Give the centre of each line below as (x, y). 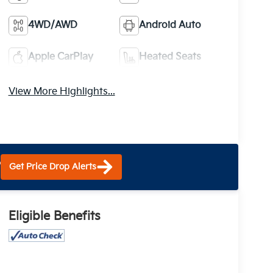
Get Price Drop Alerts (53, 166)
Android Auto (170, 25)
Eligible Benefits (54, 216)
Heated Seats (170, 57)
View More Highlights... (62, 91)
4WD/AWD (52, 25)
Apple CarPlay (60, 57)
